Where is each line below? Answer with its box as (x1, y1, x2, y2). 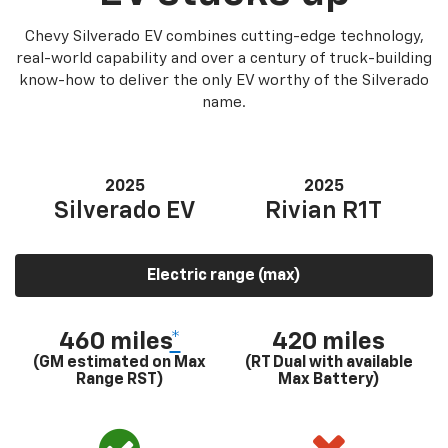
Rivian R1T (265, 199, 382, 223)
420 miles (272, 330, 385, 354)
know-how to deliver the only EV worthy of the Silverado (19, 73, 429, 88)
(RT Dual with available (244, 355, 413, 371)
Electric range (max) (147, 268, 301, 284)
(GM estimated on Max (33, 355, 206, 371)
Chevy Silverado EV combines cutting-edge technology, (24, 29, 424, 44)
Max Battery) (277, 372, 380, 388)
